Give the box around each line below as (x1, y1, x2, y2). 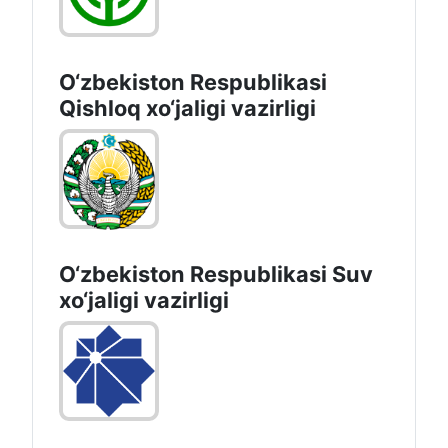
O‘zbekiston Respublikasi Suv (59, 261, 373, 288)
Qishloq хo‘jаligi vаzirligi (59, 95, 316, 122)
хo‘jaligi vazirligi (59, 287, 229, 314)
